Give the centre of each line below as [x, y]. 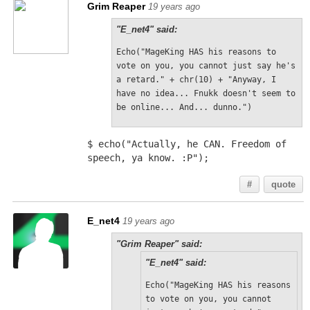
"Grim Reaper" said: [159, 244]
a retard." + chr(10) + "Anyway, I [196, 80]
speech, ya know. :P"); [148, 158]
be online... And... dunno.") [184, 107]
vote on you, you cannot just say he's [206, 66]
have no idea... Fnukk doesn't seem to [206, 93]
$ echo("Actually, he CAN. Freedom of [186, 144]
